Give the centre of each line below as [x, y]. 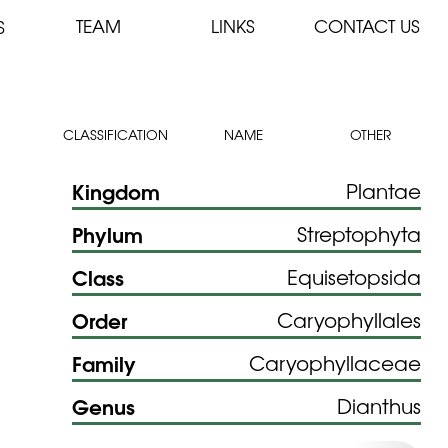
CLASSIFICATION [116, 134]
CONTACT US [367, 26]
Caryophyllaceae [335, 362]
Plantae [384, 190]
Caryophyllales [349, 319]
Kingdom [115, 190]
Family [103, 362]
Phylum [107, 233]
